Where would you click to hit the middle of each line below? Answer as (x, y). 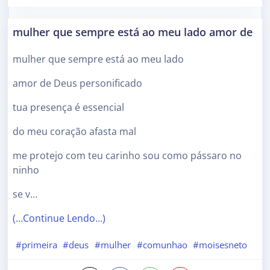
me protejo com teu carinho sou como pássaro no (127, 156)
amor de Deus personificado (77, 83)
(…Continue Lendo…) (59, 218)
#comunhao (162, 245)
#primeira (36, 245)
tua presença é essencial (68, 108)
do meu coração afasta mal (74, 132)
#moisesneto (220, 245)
